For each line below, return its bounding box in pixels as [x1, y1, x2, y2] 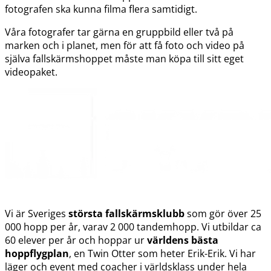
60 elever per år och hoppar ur [5, 233, 147, 247]
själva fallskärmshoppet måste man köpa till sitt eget [5, 51, 244, 65]
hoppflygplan [5, 246, 69, 260]
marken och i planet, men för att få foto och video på [5, 38, 244, 52]
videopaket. [5, 65, 57, 79]
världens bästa [147, 233, 218, 247]
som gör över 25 [184, 206, 261, 220]
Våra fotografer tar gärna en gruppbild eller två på [5, 25, 233, 39]
